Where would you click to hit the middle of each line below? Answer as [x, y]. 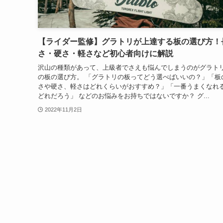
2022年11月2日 [63, 110]
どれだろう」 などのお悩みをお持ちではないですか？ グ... [124, 96]
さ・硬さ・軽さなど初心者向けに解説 [106, 53]
